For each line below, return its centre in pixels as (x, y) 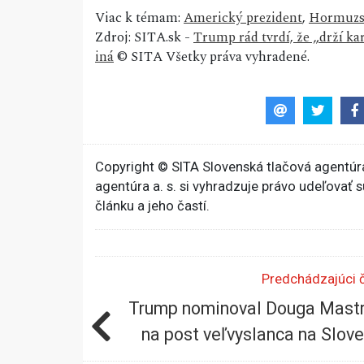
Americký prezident (243, 18)
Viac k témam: (139, 18)
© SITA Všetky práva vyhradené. (212, 57)
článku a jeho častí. (152, 206)
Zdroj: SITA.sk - (144, 38)
